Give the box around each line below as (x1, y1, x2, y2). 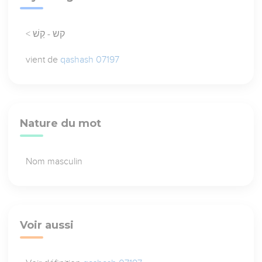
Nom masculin (26, 156, 83, 167)
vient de (26, 54, 61, 65)
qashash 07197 (60, 54, 120, 65)
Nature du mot (20, 117, 102, 130)
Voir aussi (20, 219, 74, 232)
